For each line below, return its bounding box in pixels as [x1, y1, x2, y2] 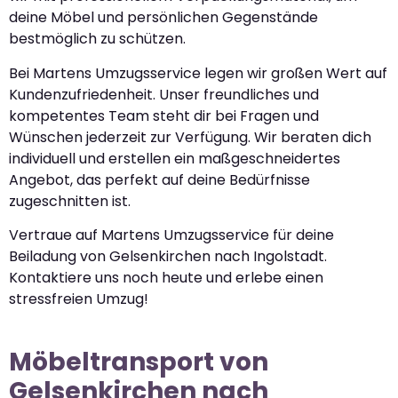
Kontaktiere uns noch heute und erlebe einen [9, 267, 323, 288]
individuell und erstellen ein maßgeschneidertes [9, 147, 340, 169]
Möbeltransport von [9, 344, 268, 379]
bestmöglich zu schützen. [9, 28, 186, 50]
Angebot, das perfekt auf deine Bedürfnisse [9, 169, 310, 190]
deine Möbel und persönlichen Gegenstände [9, 7, 318, 28]
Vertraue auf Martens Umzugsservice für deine [9, 224, 334, 245]
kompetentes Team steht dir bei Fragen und [9, 105, 319, 126]
